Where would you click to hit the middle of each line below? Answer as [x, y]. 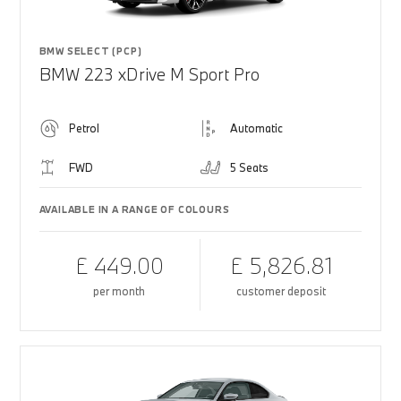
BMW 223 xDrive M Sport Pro [149, 74]
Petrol [84, 128]
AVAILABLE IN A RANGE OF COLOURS [134, 209]
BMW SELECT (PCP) [90, 51]
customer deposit [282, 291]
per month [119, 291]
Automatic [256, 128]
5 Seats [249, 167]
